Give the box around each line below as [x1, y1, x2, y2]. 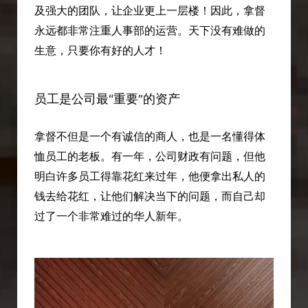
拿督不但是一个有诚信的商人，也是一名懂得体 [34, 130, 265, 144]
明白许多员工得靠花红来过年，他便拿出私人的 [34, 170, 265, 184]
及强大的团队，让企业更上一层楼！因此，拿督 [34, 3, 265, 17]
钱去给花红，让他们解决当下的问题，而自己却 [34, 190, 265, 203]
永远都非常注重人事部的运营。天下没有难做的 [34, 23, 265, 37]
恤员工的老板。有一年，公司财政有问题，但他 [34, 150, 265, 164]
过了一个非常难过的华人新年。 [34, 210, 188, 223]
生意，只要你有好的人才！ [34, 43, 166, 57]
